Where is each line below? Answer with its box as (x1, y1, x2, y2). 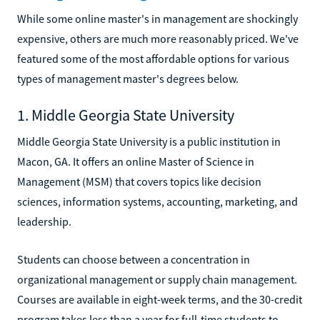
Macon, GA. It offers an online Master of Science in (17, 154, 254, 169)
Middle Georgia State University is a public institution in (17, 134, 281, 149)
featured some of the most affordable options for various (17, 51, 289, 66)
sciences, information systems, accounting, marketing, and (17, 194, 298, 209)
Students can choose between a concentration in (17, 251, 250, 266)
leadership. (17, 214, 71, 229)
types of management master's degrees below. (17, 71, 239, 86)
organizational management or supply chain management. (17, 271, 297, 286)
